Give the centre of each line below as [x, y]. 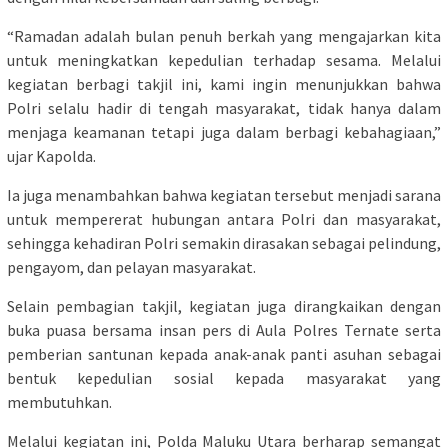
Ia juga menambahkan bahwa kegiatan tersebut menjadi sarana [224, 194]
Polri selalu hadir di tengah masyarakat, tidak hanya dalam [224, 107]
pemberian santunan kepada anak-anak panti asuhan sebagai [224, 353]
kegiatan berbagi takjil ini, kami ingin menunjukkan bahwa [224, 83]
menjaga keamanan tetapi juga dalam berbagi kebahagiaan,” [224, 131]
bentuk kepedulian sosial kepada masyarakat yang [224, 377]
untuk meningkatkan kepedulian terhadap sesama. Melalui [224, 59]
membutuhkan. [59, 401]
